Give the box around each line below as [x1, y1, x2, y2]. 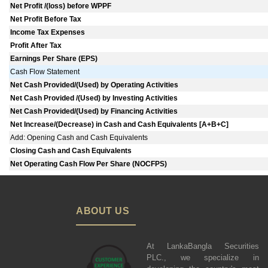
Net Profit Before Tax [10, 15, 82, 24]
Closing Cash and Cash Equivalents [10, 147, 132, 156]
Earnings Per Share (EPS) [10, 54, 98, 63]
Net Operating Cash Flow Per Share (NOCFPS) [10, 160, 167, 169]
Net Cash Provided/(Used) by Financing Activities [10, 107, 178, 116]
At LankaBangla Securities [147, 242, 259, 251]
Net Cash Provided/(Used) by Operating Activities [10, 81, 179, 90]
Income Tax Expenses [10, 28, 86, 37]
